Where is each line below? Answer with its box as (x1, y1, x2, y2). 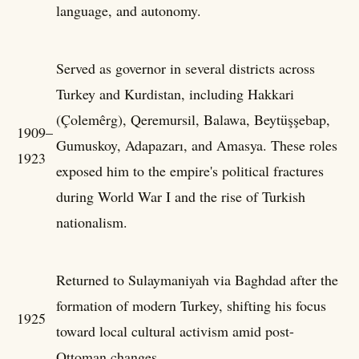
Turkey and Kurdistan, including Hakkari (56, 83, 294, 103)
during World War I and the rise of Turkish (56, 186, 305, 206)
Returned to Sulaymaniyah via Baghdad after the (56, 269, 338, 289)
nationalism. (56, 212, 127, 232)
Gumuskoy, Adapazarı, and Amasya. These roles (56, 135, 337, 155)
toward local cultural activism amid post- (56, 321, 294, 341)
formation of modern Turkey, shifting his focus (56, 295, 326, 315)
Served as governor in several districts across (56, 58, 315, 78)
